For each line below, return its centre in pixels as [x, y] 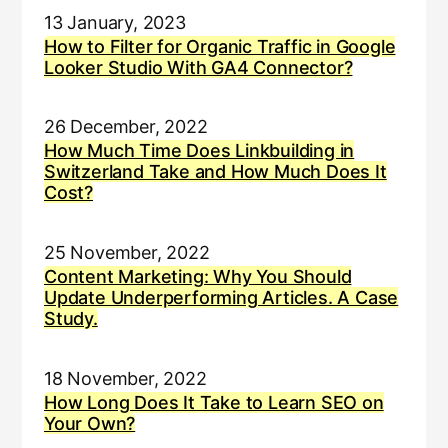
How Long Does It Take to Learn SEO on [213, 402]
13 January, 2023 [114, 22]
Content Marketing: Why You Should [197, 276]
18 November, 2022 [125, 378]
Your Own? [89, 423]
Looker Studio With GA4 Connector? [198, 67]
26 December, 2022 [125, 127]
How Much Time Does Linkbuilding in [199, 151]
